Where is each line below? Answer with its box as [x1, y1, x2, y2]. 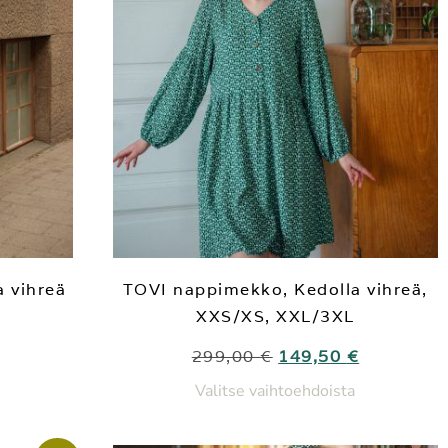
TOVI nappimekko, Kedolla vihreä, [122, 278, 428, 300]
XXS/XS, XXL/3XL [196, 305, 355, 327]
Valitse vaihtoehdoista [195, 379, 356, 402]
